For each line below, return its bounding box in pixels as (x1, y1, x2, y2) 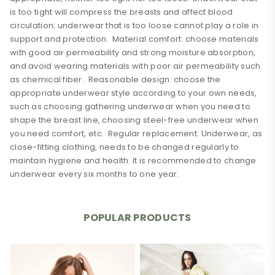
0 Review (10, 185, 55, 199)
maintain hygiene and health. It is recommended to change (10, 155, 257, 167)
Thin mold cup (97, 232, 161, 245)
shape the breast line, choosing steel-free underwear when (10, 114, 258, 126)
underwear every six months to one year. (10, 168, 182, 180)
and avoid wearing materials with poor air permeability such (10, 60, 261, 72)
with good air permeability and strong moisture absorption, (10, 47, 256, 59)
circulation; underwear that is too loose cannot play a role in (10, 20, 259, 32)
